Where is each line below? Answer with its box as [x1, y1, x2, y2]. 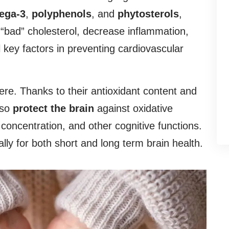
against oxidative [94, 103, 173, 114]
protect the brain [13, 103, 94, 114]
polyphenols [32, 8, 91, 20]
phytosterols [118, 8, 179, 20]
